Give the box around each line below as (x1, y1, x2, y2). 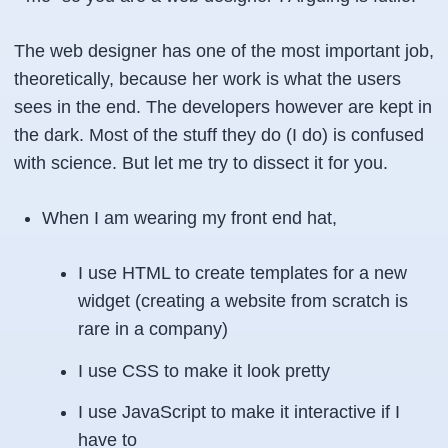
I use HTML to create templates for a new (78, 263, 407, 283)
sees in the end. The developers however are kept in (14, 97, 432, 117)
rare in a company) (78, 319, 228, 339)
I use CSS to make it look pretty (78, 360, 330, 381)
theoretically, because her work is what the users (14, 69, 401, 89)
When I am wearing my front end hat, (42, 208, 337, 228)
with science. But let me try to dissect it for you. (14, 153, 388, 173)
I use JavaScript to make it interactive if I (78, 402, 400, 422)
